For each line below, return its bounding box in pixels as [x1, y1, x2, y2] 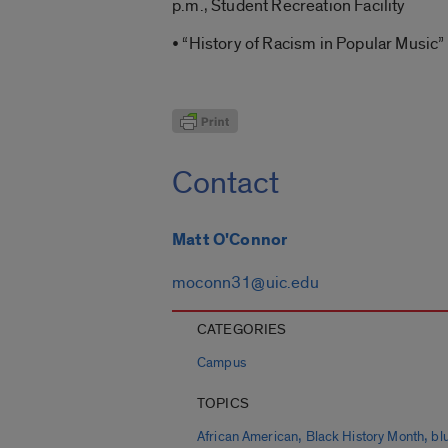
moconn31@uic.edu [172, 272, 319, 294]
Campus [197, 355, 246, 372]
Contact [172, 163, 279, 204]
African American [197, 429, 299, 446]
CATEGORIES [197, 320, 287, 340]
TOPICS [197, 394, 249, 414]
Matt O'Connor [172, 229, 288, 252]
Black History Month [305, 429, 425, 446]
